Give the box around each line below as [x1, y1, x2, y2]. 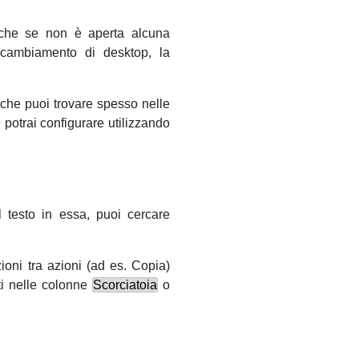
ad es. [90, 259, 127, 273]
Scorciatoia [92, 278, 157, 292]
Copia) [126, 259, 171, 273]
